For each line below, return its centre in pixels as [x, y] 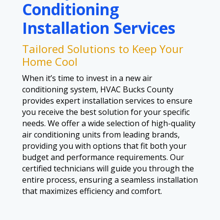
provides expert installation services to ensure [107, 101]
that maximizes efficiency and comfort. [92, 191]
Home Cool [50, 62]
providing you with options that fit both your [104, 146]
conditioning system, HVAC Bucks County [97, 90]
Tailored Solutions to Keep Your [102, 49]
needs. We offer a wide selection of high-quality [109, 124]
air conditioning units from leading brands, [101, 135]
